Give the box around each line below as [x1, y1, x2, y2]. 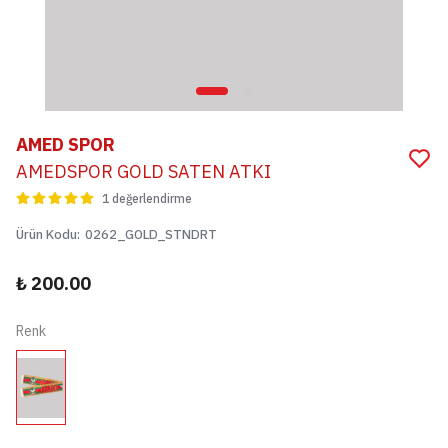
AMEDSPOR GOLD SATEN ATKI [16, 160, 271, 183]
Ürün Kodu [16, 226, 77, 243]
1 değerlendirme [102, 191, 192, 206]
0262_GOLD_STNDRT [85, 226, 217, 243]
